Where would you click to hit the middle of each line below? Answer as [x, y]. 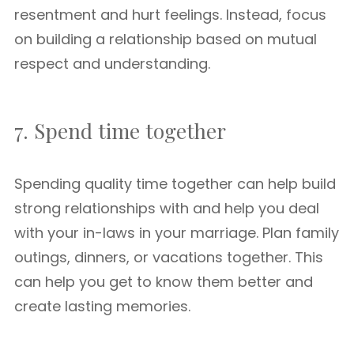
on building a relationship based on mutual [166, 39]
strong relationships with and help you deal [167, 208]
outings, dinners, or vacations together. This [169, 257]
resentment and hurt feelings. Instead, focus [170, 15]
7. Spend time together [120, 131]
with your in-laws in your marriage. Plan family [177, 233]
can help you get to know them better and [164, 282]
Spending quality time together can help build [175, 184]
